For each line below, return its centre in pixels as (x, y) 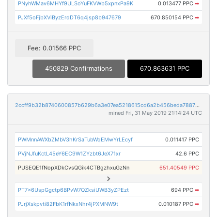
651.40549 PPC (179, 167)
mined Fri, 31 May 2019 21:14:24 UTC (155, 113)
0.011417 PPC (182, 139)
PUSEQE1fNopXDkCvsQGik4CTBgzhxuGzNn (74, 167)
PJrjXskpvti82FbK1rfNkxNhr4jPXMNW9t (68, 204)
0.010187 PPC (176, 204)
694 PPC (183, 190)
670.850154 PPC (172, 18)
